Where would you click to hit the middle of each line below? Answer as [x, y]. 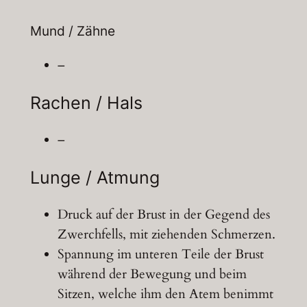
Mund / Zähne [72, 31]
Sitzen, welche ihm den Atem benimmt [165, 294]
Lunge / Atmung [95, 178]
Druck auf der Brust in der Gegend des [163, 215]
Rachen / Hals [86, 103]
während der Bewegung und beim [152, 274]
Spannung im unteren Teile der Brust [160, 255]
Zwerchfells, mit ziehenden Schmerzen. [166, 235]
